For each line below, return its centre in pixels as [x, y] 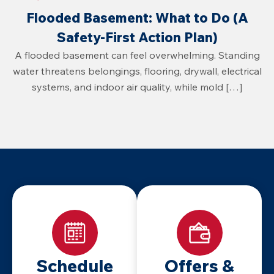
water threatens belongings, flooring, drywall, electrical [137, 71]
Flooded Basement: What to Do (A [137, 17]
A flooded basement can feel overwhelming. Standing [137, 55]
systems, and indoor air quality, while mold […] [137, 87]
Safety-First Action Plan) [137, 37]
